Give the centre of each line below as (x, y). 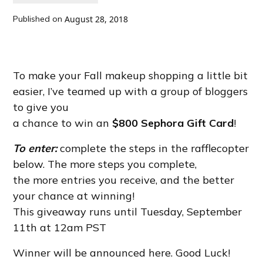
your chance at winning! (74, 196)
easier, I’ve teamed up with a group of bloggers (131, 91)
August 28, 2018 (97, 19)
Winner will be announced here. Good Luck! (122, 253)
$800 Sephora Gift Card (173, 123)
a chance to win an (63, 123)
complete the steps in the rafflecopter (155, 148)
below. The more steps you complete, (105, 164)
